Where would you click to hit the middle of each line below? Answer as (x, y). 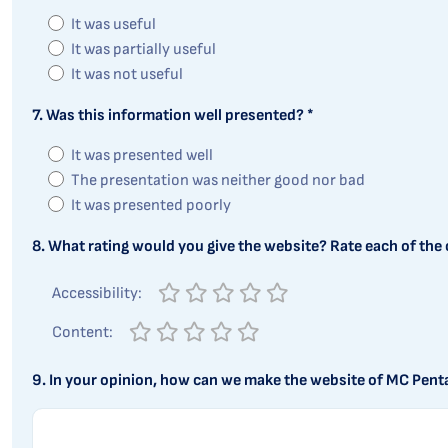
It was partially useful (143, 49)
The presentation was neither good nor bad (218, 180)
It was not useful (127, 74)
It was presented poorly (151, 205)
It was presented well (142, 155)
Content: (82, 332)
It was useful (113, 24)
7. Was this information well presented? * (173, 115)
